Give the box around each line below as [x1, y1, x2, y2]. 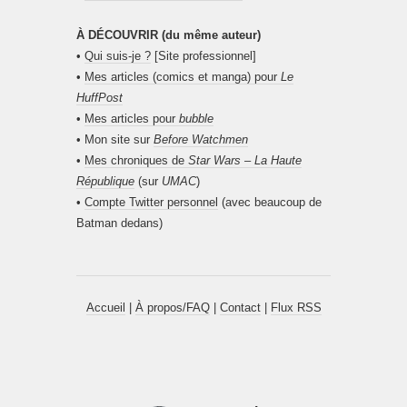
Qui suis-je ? [84, 49, 151, 63]
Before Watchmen [154, 133, 248, 146]
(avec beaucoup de [218, 195, 322, 209]
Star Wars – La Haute [188, 154, 302, 167]
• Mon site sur [76, 133, 154, 146]
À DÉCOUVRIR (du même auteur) [76, 28, 261, 42]
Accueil [85, 301, 125, 314]
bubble [179, 112, 213, 125]
